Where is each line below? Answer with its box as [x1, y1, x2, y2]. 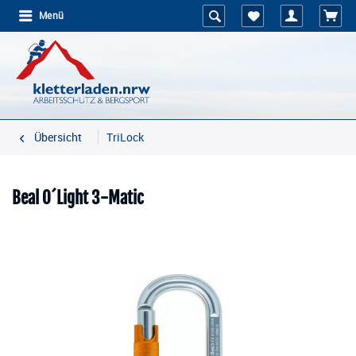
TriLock [106, 130, 144, 145]
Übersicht [34, 130, 82, 145]
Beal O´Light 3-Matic [12, 188, 144, 208]
